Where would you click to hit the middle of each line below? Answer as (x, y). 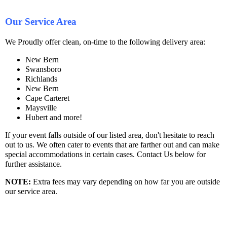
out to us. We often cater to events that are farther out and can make (112, 144)
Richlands (41, 79)
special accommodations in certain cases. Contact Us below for (105, 154)
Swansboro (43, 69)
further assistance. (33, 164)
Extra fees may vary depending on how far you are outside (125, 181)
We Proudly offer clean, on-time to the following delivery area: (105, 42)
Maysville (41, 107)
